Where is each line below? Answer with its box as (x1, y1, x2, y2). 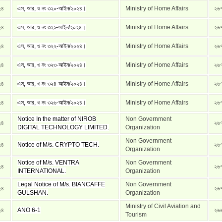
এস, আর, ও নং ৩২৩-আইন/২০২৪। (17, 61, 86, 68)
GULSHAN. (17, 189, 48, 196)
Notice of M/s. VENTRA (17, 159, 79, 166)
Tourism (125, 211, 147, 218)
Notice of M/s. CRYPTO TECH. (17, 141, 99, 148)
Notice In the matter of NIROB (17, 115, 96, 122)
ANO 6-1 (17, 207, 41, 214)
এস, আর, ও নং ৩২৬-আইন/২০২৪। (17, 99, 86, 106)
